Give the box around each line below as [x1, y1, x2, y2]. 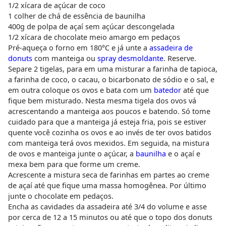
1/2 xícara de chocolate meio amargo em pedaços [8, 32, 180, 42]
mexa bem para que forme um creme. [8, 159, 140, 169]
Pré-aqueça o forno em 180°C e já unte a [8, 42, 149, 53]
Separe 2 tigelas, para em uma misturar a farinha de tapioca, [8, 64, 217, 74]
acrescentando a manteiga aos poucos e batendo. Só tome [8, 106, 210, 117]
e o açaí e [165, 148, 200, 159]
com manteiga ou [32, 53, 97, 64]
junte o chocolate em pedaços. [8, 191, 114, 201]
